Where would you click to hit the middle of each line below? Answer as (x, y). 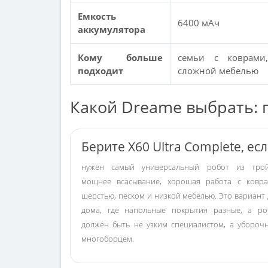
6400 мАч (199, 23)
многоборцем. (108, 239)
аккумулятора (112, 29)
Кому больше (120, 57)
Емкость (97, 16)
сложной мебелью (218, 71)
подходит (100, 71)
